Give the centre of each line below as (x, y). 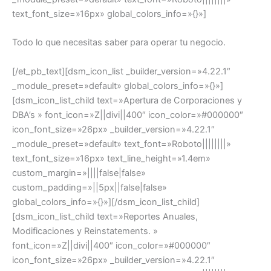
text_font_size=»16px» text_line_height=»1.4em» (111, 158)
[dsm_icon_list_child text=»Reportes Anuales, (105, 216)
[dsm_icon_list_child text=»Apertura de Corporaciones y (127, 100)
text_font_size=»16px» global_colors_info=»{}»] (109, 14)
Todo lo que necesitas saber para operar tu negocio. (119, 43)
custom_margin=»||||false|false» (79, 173)
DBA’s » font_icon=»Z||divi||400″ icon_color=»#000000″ (128, 115)
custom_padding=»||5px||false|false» (90, 187)
